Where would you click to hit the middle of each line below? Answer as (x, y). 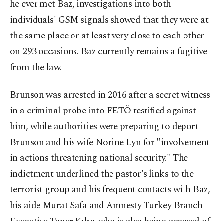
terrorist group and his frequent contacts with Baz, (110, 190)
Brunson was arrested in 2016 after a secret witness (110, 95)
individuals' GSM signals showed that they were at (109, 20)
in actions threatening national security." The (99, 158)
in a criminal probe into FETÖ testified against (103, 111)
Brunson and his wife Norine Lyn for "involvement (110, 142)
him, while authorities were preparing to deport (104, 127)
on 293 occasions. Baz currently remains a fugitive (109, 52)
